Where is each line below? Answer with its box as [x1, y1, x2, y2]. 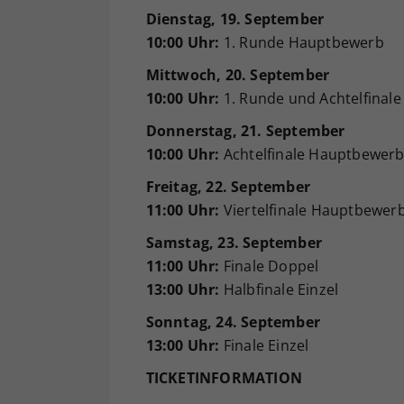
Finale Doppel [219, 256, 319, 277]
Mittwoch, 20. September [145, 65, 330, 86]
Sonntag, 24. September [145, 312, 320, 333]
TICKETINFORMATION [145, 368, 302, 389]
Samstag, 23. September [145, 233, 322, 253]
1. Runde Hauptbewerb [219, 32, 384, 53]
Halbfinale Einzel [219, 280, 339, 300]
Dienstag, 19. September [145, 9, 325, 30]
